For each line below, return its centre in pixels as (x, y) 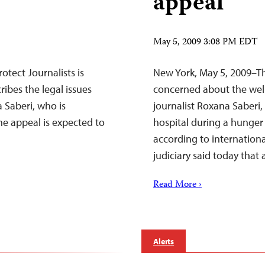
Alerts (164, 241)
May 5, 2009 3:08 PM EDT (206, 43)
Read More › (177, 185)
